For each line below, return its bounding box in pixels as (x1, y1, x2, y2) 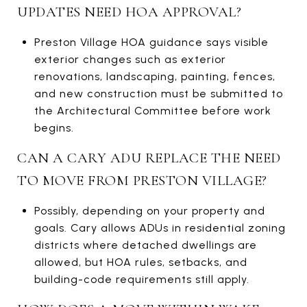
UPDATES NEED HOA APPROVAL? (17, 3, 241, 21)
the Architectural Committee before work (34, 103, 271, 117)
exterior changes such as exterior (34, 52, 226, 66)
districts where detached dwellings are (34, 238, 257, 251)
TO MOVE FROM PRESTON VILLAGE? (17, 171, 267, 189)
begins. (34, 121, 74, 134)
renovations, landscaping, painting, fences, (34, 69, 275, 83)
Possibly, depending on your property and (34, 204, 265, 217)
